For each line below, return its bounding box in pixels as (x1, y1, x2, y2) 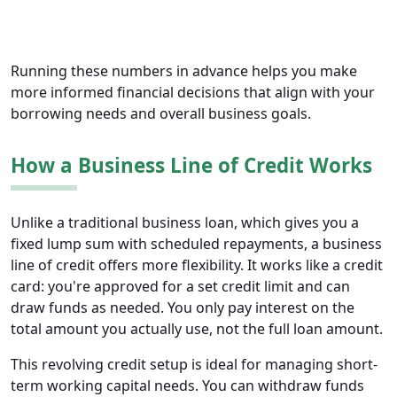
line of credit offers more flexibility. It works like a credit (11, 255, 383, 276)
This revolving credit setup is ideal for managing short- (11, 354, 378, 375)
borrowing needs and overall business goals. (11, 104, 311, 124)
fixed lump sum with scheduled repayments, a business (11, 234, 382, 254)
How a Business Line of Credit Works (11, 152, 372, 180)
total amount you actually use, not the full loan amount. (11, 319, 383, 339)
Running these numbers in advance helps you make (11, 61, 357, 82)
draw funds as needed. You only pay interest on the (11, 298, 354, 318)
